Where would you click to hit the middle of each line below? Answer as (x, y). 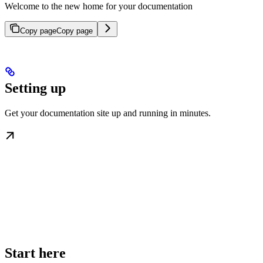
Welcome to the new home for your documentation (99, 6)
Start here (35, 253)
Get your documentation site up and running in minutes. (108, 113)
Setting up (35, 88)
